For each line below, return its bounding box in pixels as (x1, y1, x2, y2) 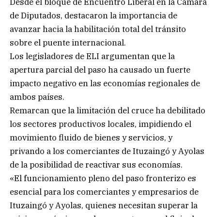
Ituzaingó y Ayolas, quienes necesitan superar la (10, 200, 198, 211)
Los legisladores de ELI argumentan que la (10, 51, 175, 62)
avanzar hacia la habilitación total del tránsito (10, 24, 186, 35)
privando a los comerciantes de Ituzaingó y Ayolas (10, 146, 204, 157)
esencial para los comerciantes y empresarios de (10, 186, 199, 198)
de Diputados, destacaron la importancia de (10, 10, 177, 21)
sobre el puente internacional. (10, 37, 126, 48)
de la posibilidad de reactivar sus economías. (10, 159, 183, 170)
